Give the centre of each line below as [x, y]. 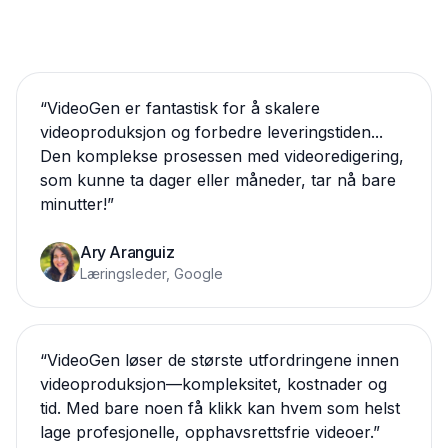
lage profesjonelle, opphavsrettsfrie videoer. [206, 432]
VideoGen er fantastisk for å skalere [183, 108]
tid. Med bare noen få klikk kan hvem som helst [220, 408]
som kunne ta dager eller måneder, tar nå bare [218, 180]
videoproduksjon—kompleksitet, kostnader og [213, 384]
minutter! [73, 204]
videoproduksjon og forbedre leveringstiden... [211, 132]
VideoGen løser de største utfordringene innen [223, 360]
